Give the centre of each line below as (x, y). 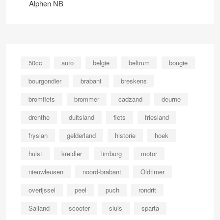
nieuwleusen (46, 171)
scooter (80, 208)
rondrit (148, 190)
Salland (39, 208)
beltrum (139, 62)
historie (125, 135)
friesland (157, 117)
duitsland (82, 117)
